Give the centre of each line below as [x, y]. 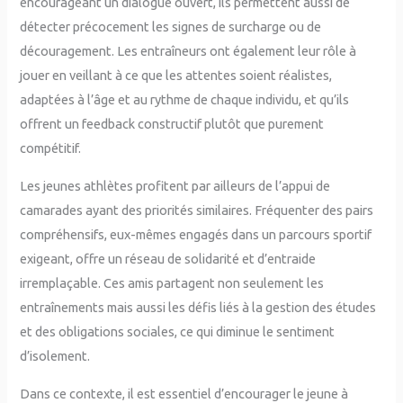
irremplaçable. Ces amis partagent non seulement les [172, 283]
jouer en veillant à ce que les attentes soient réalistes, [176, 76]
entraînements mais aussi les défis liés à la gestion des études [198, 308]
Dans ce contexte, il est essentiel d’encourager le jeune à [184, 393]
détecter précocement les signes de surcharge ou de [171, 27]
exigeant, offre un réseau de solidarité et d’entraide [168, 259]
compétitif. [51, 148]
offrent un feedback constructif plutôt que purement [172, 124]
